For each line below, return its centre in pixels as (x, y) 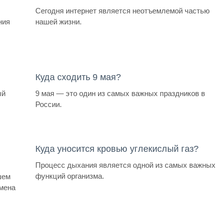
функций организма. (70, 176)
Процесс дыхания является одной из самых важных (126, 165)
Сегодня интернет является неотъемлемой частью (123, 10)
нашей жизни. (59, 21)
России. (49, 105)
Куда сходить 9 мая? (78, 77)
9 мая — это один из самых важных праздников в (120, 94)
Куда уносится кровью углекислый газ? (117, 149)
